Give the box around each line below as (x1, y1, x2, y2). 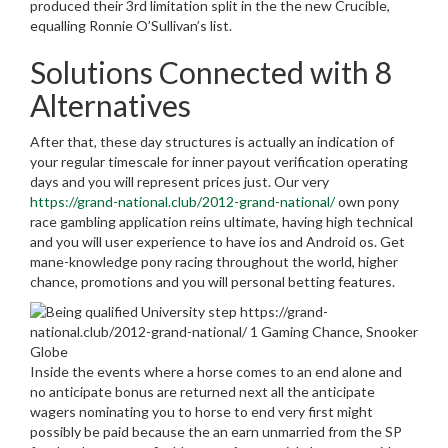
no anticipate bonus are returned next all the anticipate (30, 383, 375, 401)
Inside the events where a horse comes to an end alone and (30, 363, 402, 381)
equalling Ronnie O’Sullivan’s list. (30, 17, 232, 35)
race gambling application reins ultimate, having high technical (30, 213, 413, 231)
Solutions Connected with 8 (30, 54, 392, 91)
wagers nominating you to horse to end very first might (30, 403, 373, 421)
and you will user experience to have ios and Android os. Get (30, 233, 405, 251)
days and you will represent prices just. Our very (30, 173, 329, 191)
